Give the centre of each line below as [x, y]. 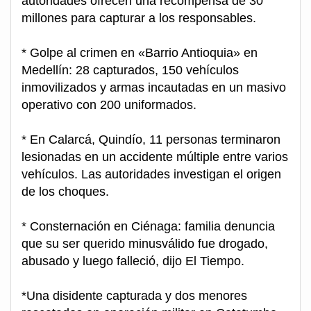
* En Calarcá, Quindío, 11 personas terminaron [151, 140]
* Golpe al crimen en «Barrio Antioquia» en [140, 53]
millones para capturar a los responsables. [139, 18]
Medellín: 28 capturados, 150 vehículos [130, 70]
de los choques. [65, 192]
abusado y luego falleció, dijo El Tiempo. [133, 261]
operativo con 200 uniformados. [109, 105]
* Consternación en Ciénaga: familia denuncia [148, 227]
